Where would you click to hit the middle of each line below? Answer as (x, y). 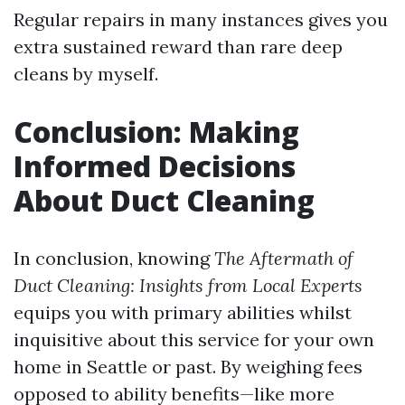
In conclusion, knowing (114, 259)
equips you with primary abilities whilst (183, 313)
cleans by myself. (86, 74)
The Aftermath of (284, 259)
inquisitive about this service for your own (194, 340)
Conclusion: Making (156, 132)
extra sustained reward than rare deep (178, 47)
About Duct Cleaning (164, 201)
